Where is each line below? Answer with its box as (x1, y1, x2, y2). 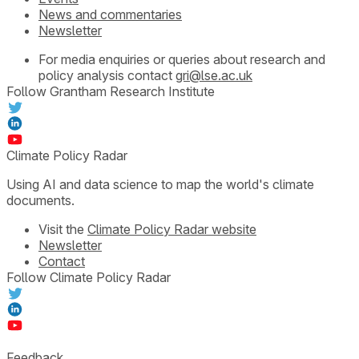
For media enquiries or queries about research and (38, 50, 325, 67)
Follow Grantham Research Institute (6, 83, 215, 99)
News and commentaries (38, 6, 182, 22)
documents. (6, 192, 75, 208)
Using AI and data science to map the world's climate (6, 175, 314, 192)
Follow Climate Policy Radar (6, 268, 171, 285)
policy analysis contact (38, 67, 172, 83)
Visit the (38, 220, 87, 237)
